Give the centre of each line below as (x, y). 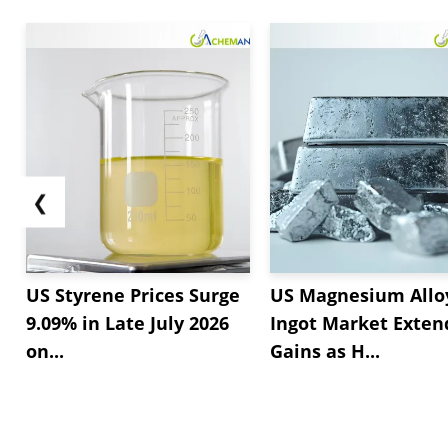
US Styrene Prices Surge (133, 295)
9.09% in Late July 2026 (127, 323)
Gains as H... (325, 351)
